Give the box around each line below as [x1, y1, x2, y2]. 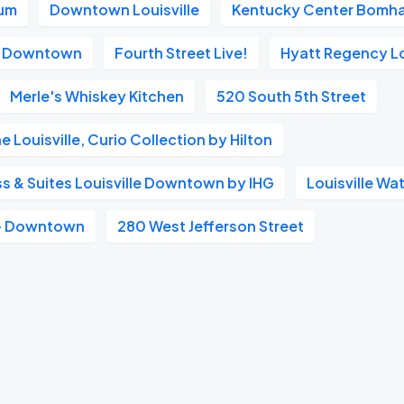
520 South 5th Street [216, 87, 367, 106]
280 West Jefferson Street [117, 216, 305, 235]
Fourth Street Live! [115, 43, 249, 62]
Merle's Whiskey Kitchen [10, 87, 185, 106]
